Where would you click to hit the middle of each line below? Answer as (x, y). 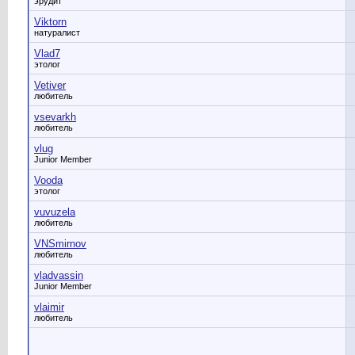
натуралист (57, 32)
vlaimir (49, 307)
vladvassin (59, 275)
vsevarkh (55, 117)
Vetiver (50, 85)
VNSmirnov (60, 244)
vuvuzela (55, 212)
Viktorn (50, 22)
